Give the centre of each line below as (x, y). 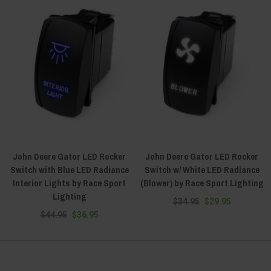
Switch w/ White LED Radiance (202, 170)
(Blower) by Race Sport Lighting (202, 183)
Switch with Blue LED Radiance (69, 170)
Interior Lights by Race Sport (69, 183)
